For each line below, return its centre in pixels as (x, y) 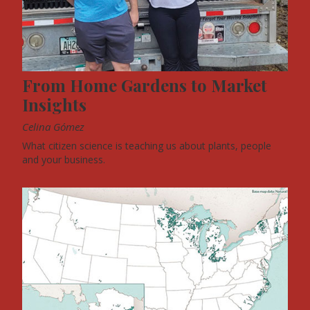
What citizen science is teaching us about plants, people (147, 146)
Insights (54, 105)
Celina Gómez (53, 127)
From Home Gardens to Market (145, 85)
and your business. (64, 160)
